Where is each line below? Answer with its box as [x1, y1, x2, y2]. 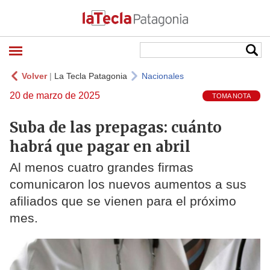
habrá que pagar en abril [10, 137, 190, 156]
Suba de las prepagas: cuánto [10, 118, 222, 137]
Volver [22, 71, 47, 81]
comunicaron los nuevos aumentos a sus [10, 177, 246, 192]
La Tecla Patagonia [54, 71, 127, 81]
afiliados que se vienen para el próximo [10, 194, 236, 209]
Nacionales [142, 71, 184, 81]
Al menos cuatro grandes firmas [10, 160, 193, 175]
